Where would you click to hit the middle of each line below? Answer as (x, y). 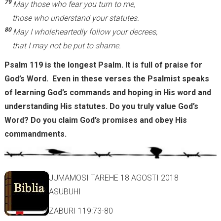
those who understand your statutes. (75, 18)
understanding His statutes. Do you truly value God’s (101, 106)
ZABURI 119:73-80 (81, 211)
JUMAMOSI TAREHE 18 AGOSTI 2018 (113, 178)
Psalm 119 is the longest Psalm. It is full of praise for (103, 65)
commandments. (35, 134)
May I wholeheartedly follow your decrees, (85, 32)
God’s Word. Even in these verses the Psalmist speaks (107, 78)
